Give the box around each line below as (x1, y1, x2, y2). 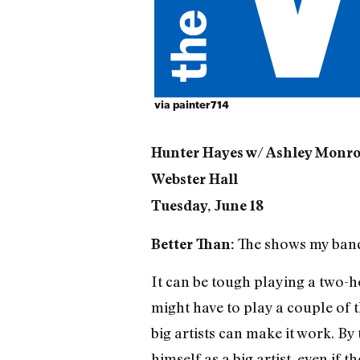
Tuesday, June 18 (150, 197, 264, 215)
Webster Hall (150, 170, 238, 188)
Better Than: (150, 235, 235, 252)
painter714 (173, 98, 229, 111)
